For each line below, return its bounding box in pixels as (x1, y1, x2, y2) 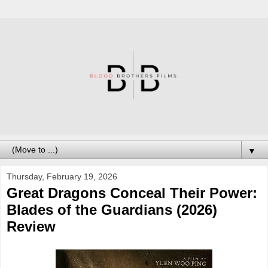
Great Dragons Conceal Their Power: (7, 184, 257, 201)
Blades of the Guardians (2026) (7, 201, 217, 218)
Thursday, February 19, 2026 (7, 171, 117, 181)
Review (7, 218, 56, 234)
